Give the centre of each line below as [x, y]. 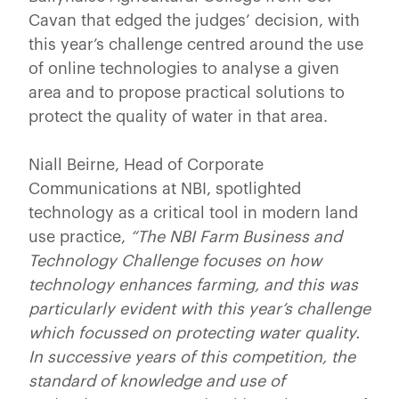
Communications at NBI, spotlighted [165, 188]
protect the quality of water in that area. [180, 116]
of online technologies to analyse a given [184, 68]
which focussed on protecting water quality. [194, 333]
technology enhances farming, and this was [193, 285]
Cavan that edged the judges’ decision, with [194, 20]
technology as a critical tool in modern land [193, 212]
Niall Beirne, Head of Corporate [146, 164]
